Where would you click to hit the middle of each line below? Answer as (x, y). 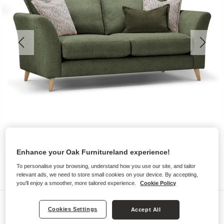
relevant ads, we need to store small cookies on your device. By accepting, (107, 174)
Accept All (146, 209)
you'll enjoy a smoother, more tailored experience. (77, 183)
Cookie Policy (158, 183)
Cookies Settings (72, 209)
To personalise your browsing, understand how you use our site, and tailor (106, 166)
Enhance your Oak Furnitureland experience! (93, 152)
